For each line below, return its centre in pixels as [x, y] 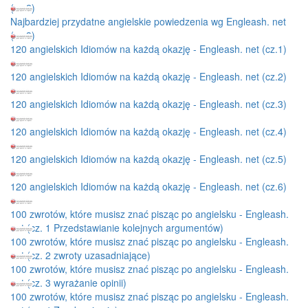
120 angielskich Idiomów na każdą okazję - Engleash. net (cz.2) [148, 76]
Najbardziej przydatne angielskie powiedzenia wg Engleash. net [148, 21]
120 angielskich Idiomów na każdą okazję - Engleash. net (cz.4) [148, 131]
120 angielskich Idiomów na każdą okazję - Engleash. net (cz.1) [148, 48]
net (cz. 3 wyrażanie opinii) [68, 282]
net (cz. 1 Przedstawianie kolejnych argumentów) [117, 227]
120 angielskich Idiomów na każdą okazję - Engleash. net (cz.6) [148, 186]
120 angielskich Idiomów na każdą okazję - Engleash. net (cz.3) [148, 103]
